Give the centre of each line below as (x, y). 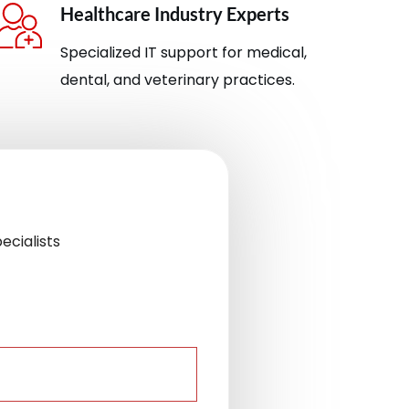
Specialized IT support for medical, (184, 52)
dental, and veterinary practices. (178, 79)
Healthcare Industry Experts (175, 13)
